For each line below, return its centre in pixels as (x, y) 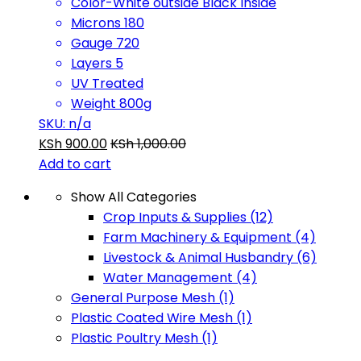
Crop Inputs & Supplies (176, 218)
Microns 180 (108, 23)
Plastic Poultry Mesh (136, 338)
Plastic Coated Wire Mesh (154, 318)
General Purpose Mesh (145, 298)
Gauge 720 (105, 44)
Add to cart (75, 164)
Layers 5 (97, 64)
